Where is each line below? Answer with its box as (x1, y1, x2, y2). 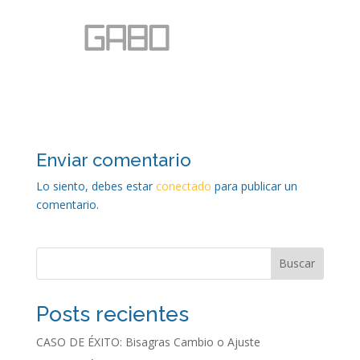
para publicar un (211, 178, 297, 194)
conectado (155, 178, 211, 194)
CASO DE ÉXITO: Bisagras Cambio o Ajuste (35, 333, 260, 350)
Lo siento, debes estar (35, 178, 156, 194)
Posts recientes (35, 301, 189, 326)
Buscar (279, 256, 316, 272)
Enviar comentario (35, 149, 191, 170)
